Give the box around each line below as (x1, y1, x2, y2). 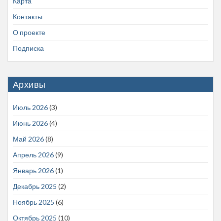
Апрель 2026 (13, 150, 54, 159)
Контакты (13, 12, 42, 21)
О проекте (13, 28, 45, 37)
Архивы (13, 79, 46, 90)
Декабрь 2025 (13, 182, 57, 191)
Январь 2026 (13, 166, 54, 175)
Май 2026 (13, 135, 44, 144)
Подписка (13, 44, 44, 53)
